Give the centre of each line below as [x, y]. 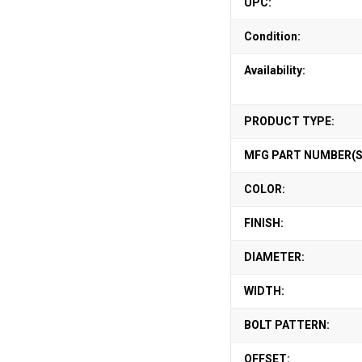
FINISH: [263, 223]
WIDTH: [264, 291]
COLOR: [264, 189]
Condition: [272, 36]
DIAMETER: [274, 257]
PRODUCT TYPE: [289, 121]
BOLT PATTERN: [286, 325]
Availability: [274, 70]
